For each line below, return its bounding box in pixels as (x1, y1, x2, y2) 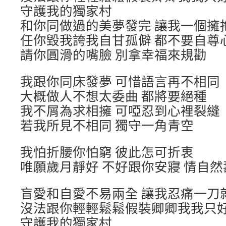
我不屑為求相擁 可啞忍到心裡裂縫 (20, 102, 220, 119)
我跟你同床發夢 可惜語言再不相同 (20, 73, 220, 90)
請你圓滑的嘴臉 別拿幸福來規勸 (20, 46, 207, 63)
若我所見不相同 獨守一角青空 (20, 117, 194, 134)
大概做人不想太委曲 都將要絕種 (20, 87, 207, 104)
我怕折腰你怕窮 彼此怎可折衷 (20, 143, 194, 160)
